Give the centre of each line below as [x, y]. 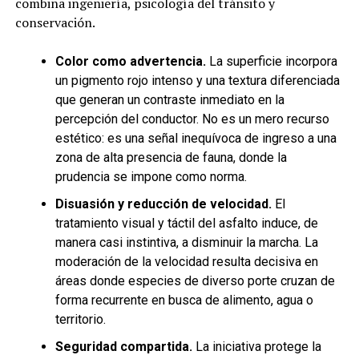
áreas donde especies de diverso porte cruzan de [195, 281]
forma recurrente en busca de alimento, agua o [184, 301]
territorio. [80, 320]
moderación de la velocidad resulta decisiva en [186, 262]
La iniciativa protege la [256, 347]
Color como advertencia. [130, 62]
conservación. [55, 23]
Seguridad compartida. [123, 347]
